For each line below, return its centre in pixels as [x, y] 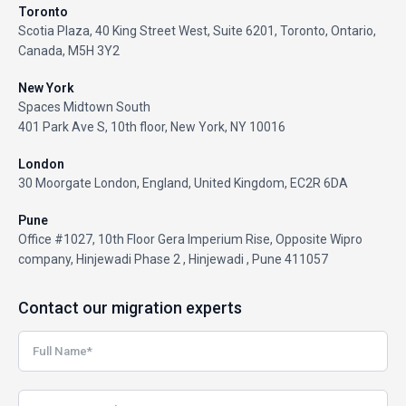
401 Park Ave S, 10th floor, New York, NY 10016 [152, 126]
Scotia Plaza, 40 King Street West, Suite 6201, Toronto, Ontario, [197, 30]
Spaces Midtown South [84, 106]
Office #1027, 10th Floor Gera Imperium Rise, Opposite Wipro [190, 239]
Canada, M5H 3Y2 [69, 50]
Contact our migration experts [130, 307]
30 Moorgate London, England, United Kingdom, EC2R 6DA [183, 183]
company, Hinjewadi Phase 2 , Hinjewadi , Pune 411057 [173, 259]
